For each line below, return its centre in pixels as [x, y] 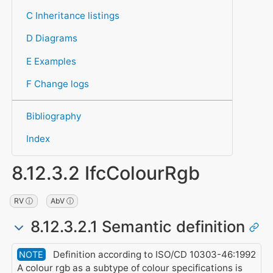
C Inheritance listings [73, 16]
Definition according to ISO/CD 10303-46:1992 [153, 255]
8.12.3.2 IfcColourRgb [105, 173]
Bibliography [53, 116]
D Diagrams [51, 38]
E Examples [51, 61]
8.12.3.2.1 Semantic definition [137, 227]
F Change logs [57, 83]
